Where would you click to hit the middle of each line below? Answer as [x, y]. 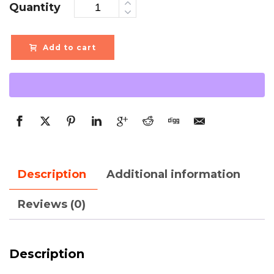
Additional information [173, 174]
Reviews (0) [52, 204]
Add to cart [69, 47]
